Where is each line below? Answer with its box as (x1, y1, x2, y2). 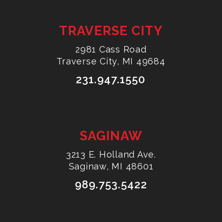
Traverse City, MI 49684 (56, 56, 166, 67)
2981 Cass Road (75, 44, 147, 55)
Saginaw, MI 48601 (68, 161, 154, 172)
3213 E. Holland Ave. (65, 149, 156, 160)
